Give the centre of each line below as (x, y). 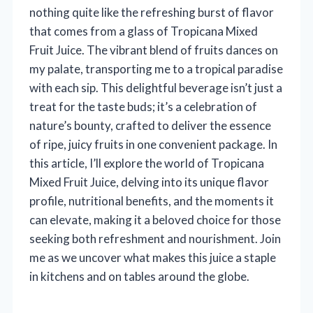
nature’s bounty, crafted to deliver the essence (150, 126)
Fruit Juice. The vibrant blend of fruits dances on (154, 50)
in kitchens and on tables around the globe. (139, 277)
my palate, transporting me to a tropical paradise (156, 69)
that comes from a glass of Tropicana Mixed (144, 31)
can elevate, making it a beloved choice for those (155, 220)
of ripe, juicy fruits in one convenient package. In (153, 145)
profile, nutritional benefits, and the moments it (152, 201)
